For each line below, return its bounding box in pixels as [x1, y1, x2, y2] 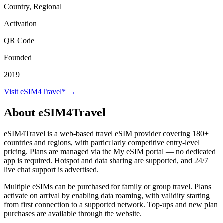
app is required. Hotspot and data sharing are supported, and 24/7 [4, 156, 208, 165]
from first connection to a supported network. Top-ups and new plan [4, 200, 218, 209]
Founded [4, 53, 32, 62]
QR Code [4, 36, 34, 45]
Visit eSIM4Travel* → [4, 87, 76, 96]
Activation [4, 19, 37, 28]
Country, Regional [4, 2, 62, 11]
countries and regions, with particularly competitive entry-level [4, 138, 200, 147]
